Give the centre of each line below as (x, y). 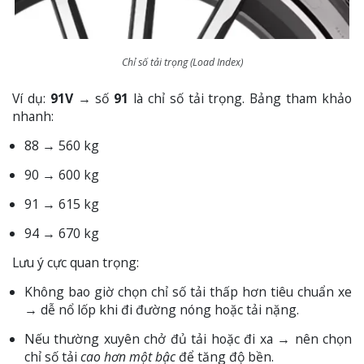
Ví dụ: (31, 99)
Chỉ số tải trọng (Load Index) (182, 63)
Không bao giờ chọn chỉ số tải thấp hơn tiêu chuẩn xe (188, 292)
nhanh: (33, 117)
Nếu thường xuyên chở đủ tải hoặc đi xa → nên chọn (188, 339)
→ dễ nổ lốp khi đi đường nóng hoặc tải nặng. (162, 310)
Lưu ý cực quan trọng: (76, 263)
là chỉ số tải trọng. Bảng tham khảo (240, 99)
